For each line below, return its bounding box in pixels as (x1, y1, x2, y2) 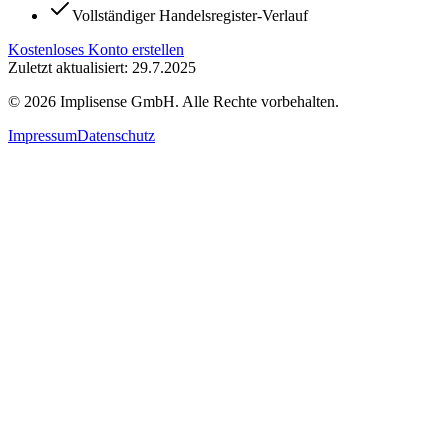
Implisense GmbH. (56, 92, 182, 110)
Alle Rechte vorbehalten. (182, 92, 339, 110)
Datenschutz (77, 126, 155, 144)
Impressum (8, 126, 77, 144)
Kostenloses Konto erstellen (8, 40, 184, 58)
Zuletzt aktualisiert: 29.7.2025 (8, 58, 196, 76)
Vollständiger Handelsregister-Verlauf (72, 6, 308, 24)
